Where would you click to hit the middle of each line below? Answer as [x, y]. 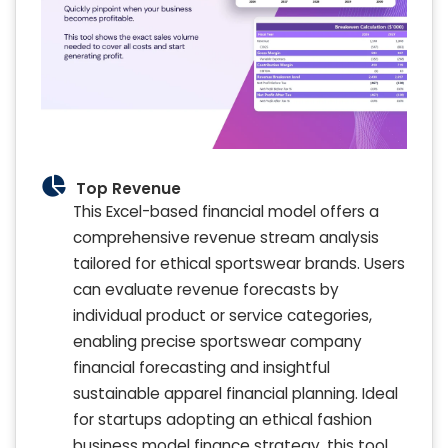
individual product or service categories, [222, 316]
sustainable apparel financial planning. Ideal [235, 394]
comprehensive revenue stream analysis [226, 238]
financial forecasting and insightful [201, 368]
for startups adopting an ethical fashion [222, 420]
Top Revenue [128, 189]
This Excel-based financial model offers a [226, 212]
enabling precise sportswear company [217, 342]
